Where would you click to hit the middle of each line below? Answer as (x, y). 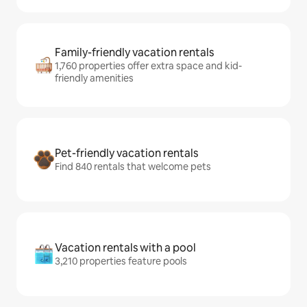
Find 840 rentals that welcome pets (133, 167)
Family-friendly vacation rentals (134, 52)
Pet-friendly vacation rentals (126, 153)
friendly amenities (94, 78)
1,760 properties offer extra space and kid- (148, 66)
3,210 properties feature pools (121, 261)
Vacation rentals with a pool (125, 248)
